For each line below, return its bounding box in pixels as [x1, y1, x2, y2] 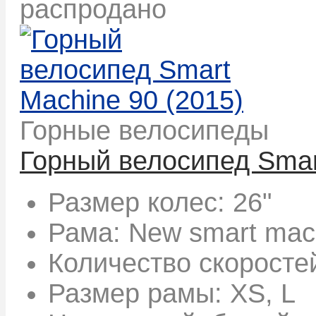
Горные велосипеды [20, 115, 269, 145]
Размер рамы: [48, 278, 230, 308]
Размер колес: [48, 187, 233, 217]
